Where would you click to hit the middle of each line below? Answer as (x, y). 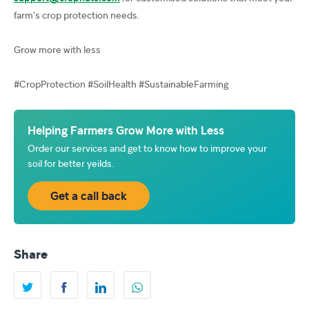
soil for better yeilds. (71, 163)
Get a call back (89, 196)
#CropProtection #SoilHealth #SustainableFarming (121, 84)
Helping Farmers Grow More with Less (126, 131)
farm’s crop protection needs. (77, 15)
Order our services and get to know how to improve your (147, 148)
